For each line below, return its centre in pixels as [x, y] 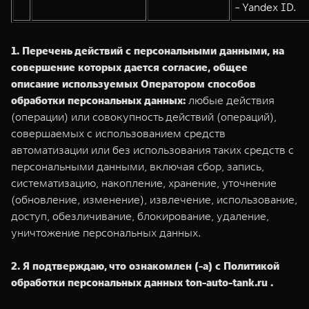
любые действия [230, 100]
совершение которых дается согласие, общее [129, 67]
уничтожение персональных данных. [106, 232]
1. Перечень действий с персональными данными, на [148, 50]
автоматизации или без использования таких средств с [152, 150]
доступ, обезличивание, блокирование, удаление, [140, 216]
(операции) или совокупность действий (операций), [144, 117]
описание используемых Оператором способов [133, 83]
